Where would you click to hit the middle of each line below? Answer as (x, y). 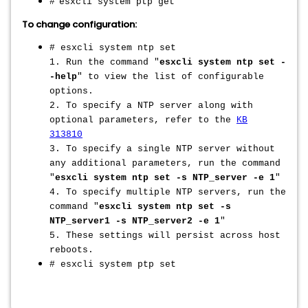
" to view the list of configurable (170, 77)
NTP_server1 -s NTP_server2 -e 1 (135, 221)
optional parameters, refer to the (143, 120)
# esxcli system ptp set (113, 264)
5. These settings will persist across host (165, 235)
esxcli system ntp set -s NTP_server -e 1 (165, 178)
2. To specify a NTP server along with (151, 106)
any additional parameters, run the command (165, 163)
